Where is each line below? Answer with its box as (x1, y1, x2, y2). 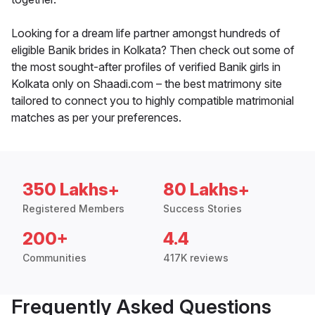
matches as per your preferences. (11, 110, 181, 125)
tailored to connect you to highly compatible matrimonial (11, 94, 294, 108)
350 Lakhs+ (22, 179, 120, 200)
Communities (22, 252, 86, 264)
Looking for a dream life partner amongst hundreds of (11, 26, 281, 41)
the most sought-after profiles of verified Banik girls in (11, 60, 281, 75)
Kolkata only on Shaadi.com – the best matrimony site (11, 77, 282, 91)
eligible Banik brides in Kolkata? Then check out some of (11, 43, 295, 58)
